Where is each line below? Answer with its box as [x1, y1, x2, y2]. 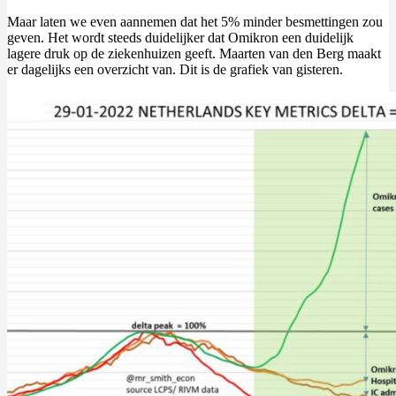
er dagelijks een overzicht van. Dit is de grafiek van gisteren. [7, 61, 343, 77]
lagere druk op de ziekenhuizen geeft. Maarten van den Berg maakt [7, 45, 381, 61]
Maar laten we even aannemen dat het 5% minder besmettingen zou [7, 13, 383, 29]
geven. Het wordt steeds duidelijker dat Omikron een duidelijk [7, 29, 354, 45]
